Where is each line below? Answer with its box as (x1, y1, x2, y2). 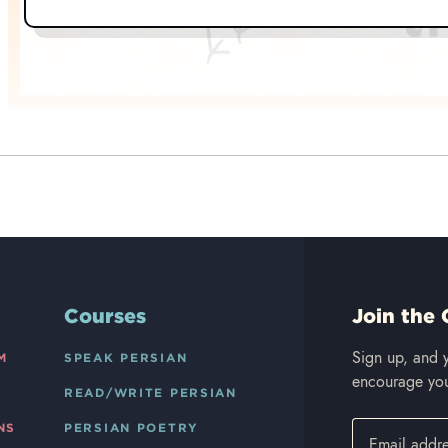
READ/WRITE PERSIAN (64, 385, 237, 400)
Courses (64, 304, 146, 328)
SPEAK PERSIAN (64, 350, 188, 365)
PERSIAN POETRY (64, 420, 199, 435)
